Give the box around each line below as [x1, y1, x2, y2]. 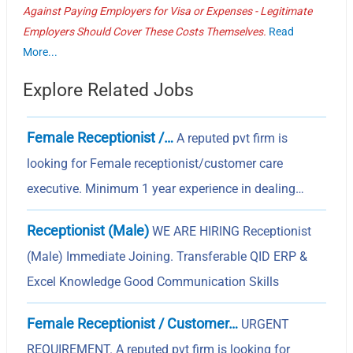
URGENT [238, 316, 290, 332]
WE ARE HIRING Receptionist [149, 223, 312, 239]
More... [23, 45, 58, 58]
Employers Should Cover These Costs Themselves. [23, 24, 267, 38]
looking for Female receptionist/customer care [27, 155, 284, 171]
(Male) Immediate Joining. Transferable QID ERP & [27, 248, 308, 264]
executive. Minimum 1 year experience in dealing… [27, 180, 305, 196]
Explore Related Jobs [23, 79, 195, 101]
